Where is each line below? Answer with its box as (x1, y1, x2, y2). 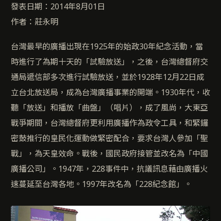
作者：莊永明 (11, 16, 58, 27)
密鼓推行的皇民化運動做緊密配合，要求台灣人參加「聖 (11, 133, 208, 144)
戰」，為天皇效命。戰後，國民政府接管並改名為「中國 (11, 148, 208, 159)
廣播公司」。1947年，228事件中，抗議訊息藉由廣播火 (11, 163, 208, 175)
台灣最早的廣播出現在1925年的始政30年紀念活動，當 (11, 41, 203, 52)
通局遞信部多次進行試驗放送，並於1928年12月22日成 (11, 72, 204, 83)
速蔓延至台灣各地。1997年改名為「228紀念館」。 (11, 179, 192, 190)
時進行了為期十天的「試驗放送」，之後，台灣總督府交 (11, 56, 208, 68)
